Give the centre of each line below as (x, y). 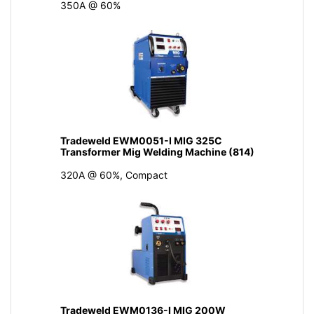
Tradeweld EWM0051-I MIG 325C (141, 140)
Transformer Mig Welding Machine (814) (157, 151)
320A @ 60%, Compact (114, 175)
